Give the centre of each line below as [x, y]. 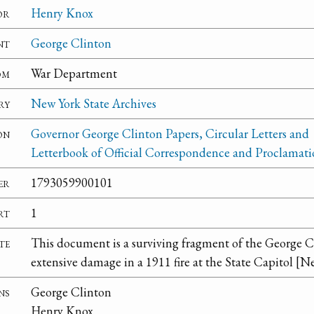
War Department [74, 74]
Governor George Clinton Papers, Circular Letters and [170, 134]
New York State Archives [94, 104]
